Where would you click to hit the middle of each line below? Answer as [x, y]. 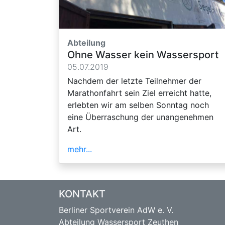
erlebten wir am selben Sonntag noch [138, 105]
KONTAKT [82, 194]
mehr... [80, 149]
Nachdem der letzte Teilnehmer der [134, 81]
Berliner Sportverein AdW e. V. [116, 210]
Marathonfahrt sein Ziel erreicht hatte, [139, 93]
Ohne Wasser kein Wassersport [143, 54]
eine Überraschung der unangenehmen [140, 117]
